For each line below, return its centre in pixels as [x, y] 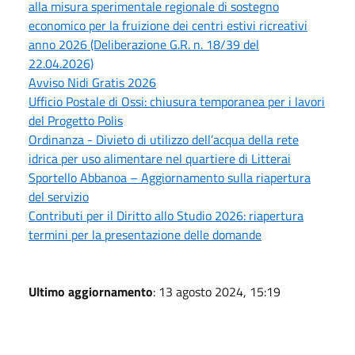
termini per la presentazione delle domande [145, 234]
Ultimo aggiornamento [91, 291]
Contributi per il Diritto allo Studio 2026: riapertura [166, 215]
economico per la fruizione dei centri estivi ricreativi [168, 25]
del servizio [59, 196]
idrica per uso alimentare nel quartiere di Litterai [160, 158]
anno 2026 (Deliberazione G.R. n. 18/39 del [144, 44]
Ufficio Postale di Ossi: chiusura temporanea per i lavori [177, 101]
